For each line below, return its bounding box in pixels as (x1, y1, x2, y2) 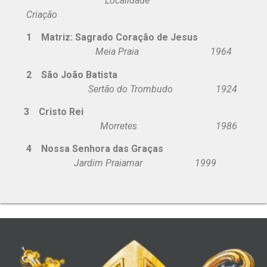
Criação (24, 8, 57, 20)
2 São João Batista (26, 69, 117, 80)
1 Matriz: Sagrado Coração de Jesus (26, 32, 200, 44)
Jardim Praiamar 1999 (74, 157, 216, 169)
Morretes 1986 (24, 120, 237, 132)
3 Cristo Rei (24, 106, 83, 118)
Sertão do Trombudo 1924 (24, 83, 237, 95)
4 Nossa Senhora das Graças (24, 143, 242, 155)
